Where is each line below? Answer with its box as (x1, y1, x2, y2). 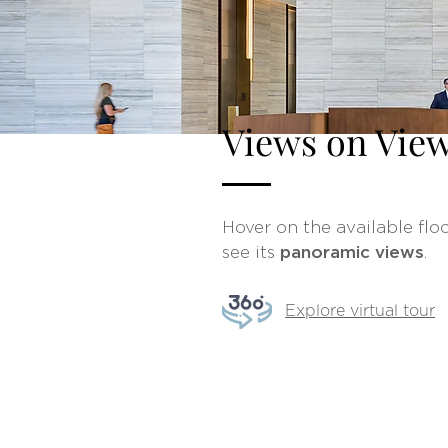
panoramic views (280, 242, 424, 262)
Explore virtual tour (285, 303, 435, 319)
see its (222, 242, 280, 262)
